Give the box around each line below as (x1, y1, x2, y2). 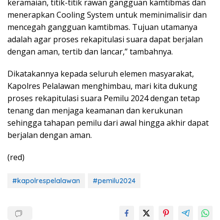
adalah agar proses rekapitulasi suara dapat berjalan (7, 33, 203, 45)
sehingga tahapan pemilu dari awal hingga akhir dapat (7, 117, 209, 128)
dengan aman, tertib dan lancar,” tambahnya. (7, 46, 173, 57)
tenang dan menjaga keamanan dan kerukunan (7, 105, 183, 116)
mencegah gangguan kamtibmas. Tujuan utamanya (7, 21, 197, 32)
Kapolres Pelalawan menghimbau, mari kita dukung (7, 80, 197, 91)
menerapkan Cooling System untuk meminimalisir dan (7, 9, 207, 20)
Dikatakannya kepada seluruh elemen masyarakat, (7, 68, 194, 79)
